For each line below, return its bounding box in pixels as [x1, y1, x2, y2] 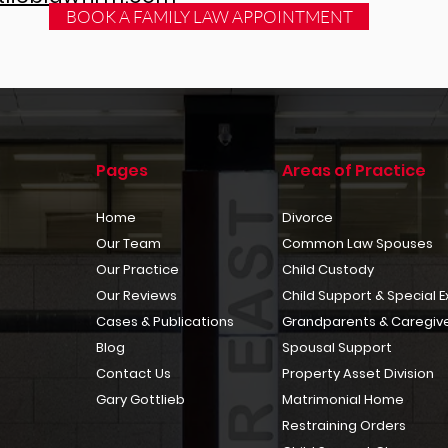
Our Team [95, 234, 161, 253]
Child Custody [281, 260, 374, 279]
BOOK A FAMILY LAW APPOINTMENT [65, 6, 353, 27]
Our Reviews [95, 286, 177, 305]
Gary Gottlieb [95, 390, 185, 409]
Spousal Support [281, 338, 392, 357]
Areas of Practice [281, 159, 429, 182]
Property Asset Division [281, 364, 434, 383]
